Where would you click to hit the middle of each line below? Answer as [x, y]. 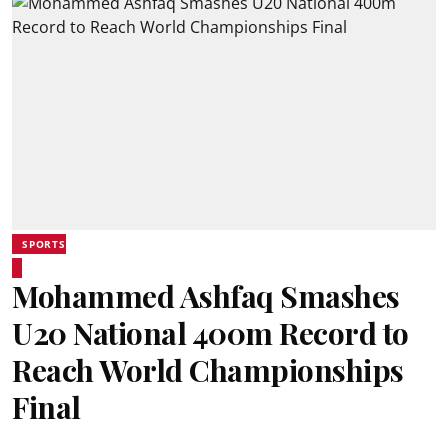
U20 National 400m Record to [210, 332]
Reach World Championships [208, 369]
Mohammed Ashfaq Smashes [206, 295]
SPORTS [44, 243]
